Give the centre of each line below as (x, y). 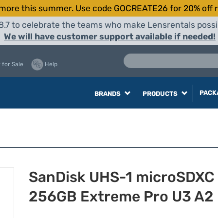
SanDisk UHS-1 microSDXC (122, 177)
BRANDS (108, 94)
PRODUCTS (161, 94)
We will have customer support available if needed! (110, 36)
